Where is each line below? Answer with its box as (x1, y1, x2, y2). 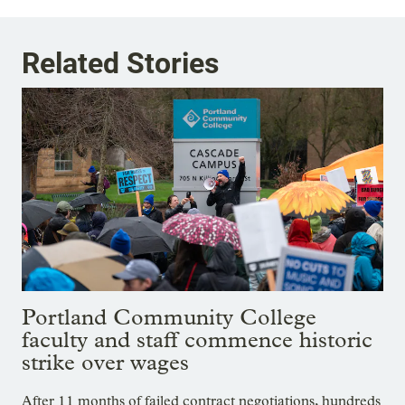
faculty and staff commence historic (22, 325, 372, 353)
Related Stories (22, 45, 219, 80)
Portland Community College (22, 303, 316, 330)
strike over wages (22, 348, 189, 375)
